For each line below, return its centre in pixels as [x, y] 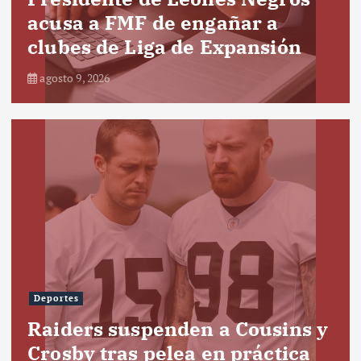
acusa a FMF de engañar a [153, 22]
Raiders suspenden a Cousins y [178, 328]
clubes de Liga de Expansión [164, 46]
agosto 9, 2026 [74, 77]
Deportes [56, 299]
